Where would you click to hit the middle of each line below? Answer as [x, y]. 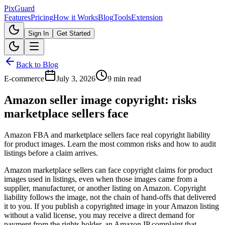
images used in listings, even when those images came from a [101, 179]
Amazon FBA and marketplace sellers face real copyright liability [107, 135]
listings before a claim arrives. [51, 153]
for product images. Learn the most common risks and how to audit [110, 144]
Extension [147, 17]
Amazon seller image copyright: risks [100, 100]
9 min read [124, 79]
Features [17, 17]
